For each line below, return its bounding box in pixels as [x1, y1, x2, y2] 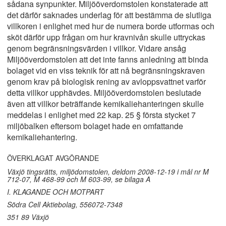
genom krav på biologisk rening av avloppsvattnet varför [7, 76, 206, 87]
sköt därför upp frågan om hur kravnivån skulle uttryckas [7, 31, 205, 43]
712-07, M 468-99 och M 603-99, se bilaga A [7, 174, 150, 184]
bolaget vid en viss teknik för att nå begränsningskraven [7, 65, 205, 76]
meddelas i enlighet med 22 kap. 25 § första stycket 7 [7, 109, 196, 121]
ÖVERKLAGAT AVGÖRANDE [7, 153, 99, 163]
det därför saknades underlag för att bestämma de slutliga [7, 9, 211, 21]
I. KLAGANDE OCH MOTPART [7, 187, 104, 197]
